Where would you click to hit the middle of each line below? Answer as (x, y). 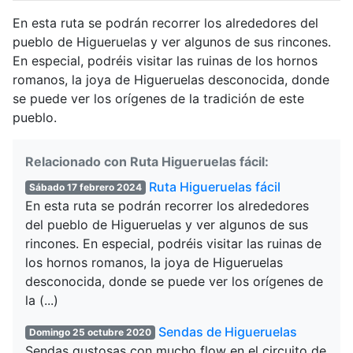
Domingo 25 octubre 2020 (90, 333)
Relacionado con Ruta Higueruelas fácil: (147, 162)
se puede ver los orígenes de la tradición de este (158, 99)
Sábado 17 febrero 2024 (85, 188)
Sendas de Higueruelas (227, 332)
